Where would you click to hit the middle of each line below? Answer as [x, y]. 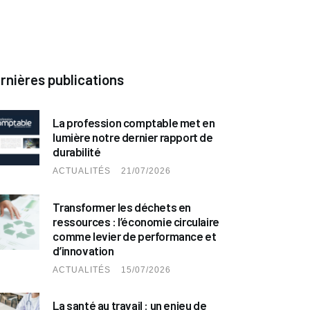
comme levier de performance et [135, 236]
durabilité [77, 151]
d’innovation [83, 250]
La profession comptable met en [134, 122]
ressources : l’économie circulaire [136, 221]
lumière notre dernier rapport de [133, 137]
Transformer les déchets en [122, 207]
